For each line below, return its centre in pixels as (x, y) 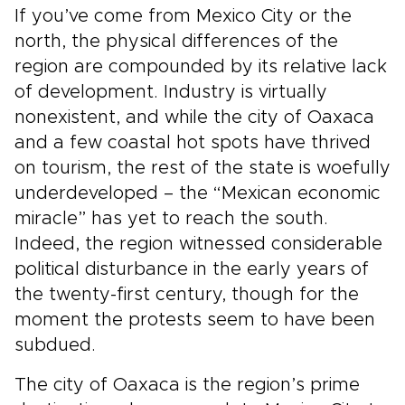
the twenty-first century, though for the (187, 295)
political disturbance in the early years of (192, 269)
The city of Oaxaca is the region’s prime (187, 385)
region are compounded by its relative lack (201, 67)
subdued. (55, 345)
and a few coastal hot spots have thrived (193, 143)
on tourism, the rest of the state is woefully (202, 168)
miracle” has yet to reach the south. (171, 219)
